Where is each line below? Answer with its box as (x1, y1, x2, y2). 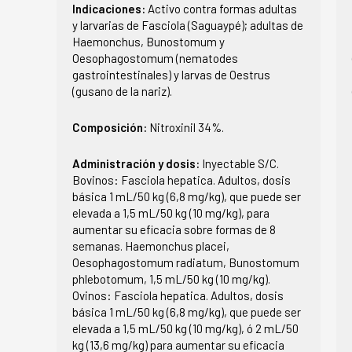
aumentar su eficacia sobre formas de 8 (72, 222, 276, 236)
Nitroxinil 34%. (149, 119, 224, 134)
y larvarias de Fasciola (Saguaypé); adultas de (72, 17, 303, 32)
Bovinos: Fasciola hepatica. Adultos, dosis (72, 172, 291, 187)
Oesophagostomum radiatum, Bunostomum (72, 255, 299, 269)
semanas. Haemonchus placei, (72, 238, 229, 253)
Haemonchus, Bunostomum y (72, 34, 225, 49)
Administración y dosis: (72, 156, 202, 170)
